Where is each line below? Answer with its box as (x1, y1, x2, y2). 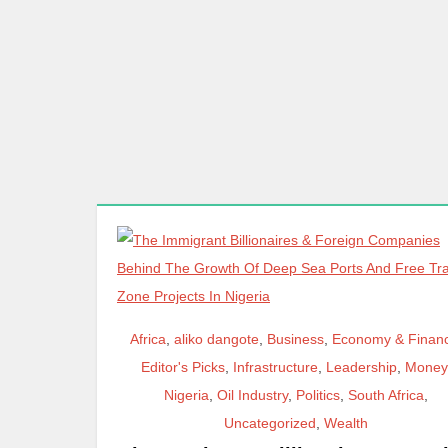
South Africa (348, 386, 425, 403)
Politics (296, 386, 341, 403)
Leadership (326, 358, 398, 375)
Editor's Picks (141, 358, 226, 375)
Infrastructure (233, 358, 319, 375)
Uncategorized (224, 414, 317, 431)
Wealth (324, 414, 369, 431)
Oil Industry (217, 386, 289, 403)
